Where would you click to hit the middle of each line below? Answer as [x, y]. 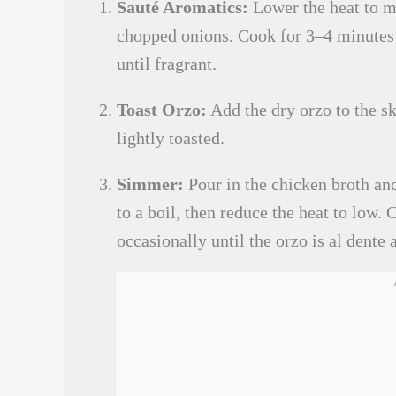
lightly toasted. [171, 138]
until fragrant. [167, 64]
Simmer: [150, 184]
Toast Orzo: [162, 110]
